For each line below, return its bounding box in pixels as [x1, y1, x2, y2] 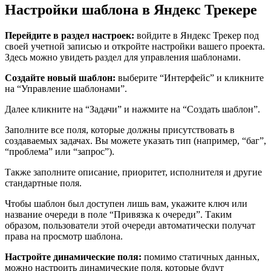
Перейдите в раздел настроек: [5, 30, 134, 41]
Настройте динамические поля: [5, 252, 142, 263]
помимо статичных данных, [142, 252, 260, 263]
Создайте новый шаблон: [5, 73, 116, 83]
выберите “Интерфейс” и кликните [116, 73, 264, 83]
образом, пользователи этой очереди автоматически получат [5, 220, 255, 231]
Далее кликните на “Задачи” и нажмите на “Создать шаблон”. [5, 104, 260, 115]
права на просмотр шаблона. [5, 231, 123, 242]
